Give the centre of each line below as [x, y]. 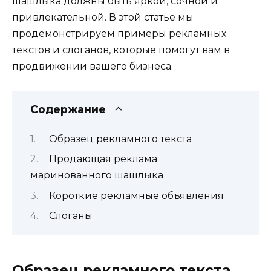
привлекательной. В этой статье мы [103, 18]
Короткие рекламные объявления [136, 195]
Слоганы [70, 216]
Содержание [68, 109]
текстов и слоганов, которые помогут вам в [121, 50]
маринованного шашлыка [97, 175]
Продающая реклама [103, 159]
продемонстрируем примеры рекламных [119, 34]
